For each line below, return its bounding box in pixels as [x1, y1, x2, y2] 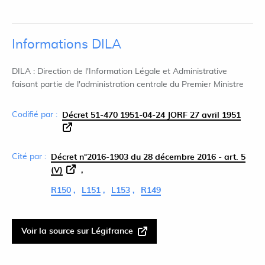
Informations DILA [12, 38, 121, 51]
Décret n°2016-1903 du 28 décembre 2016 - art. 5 [51, 153, 245, 161]
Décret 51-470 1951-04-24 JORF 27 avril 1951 [62, 111, 241, 119]
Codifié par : [12, 111, 57, 119]
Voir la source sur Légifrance [21, 227, 133, 235]
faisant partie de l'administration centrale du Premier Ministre [12, 80, 244, 89]
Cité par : [12, 153, 46, 161]
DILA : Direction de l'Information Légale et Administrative [12, 67, 227, 76]
